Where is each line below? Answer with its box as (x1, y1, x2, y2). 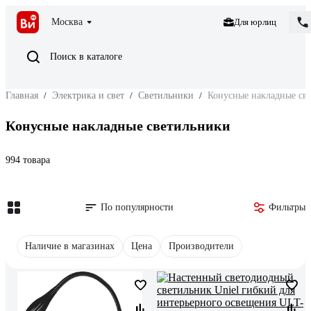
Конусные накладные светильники (6, 118, 230, 134)
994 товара (6, 154, 50, 165)
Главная (6, 90, 38, 101)
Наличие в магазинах (25, 240, 115, 251)
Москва (51, 17, 83, 27)
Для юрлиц (234, 17, 276, 27)
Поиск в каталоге (50, 51, 122, 62)
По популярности (101, 201, 174, 212)
